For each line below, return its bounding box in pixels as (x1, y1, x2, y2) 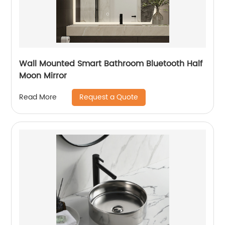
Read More (19, 91, 57, 103)
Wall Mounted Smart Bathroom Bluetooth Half (19, 57, 203, 70)
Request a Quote (79, 91, 139, 103)
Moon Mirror (19, 69, 67, 82)
